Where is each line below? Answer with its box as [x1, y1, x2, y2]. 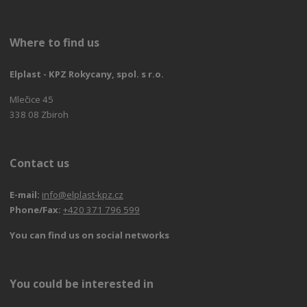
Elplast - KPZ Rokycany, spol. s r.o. [10, 68, 164, 81]
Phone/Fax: [10, 204, 62, 217]
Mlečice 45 [10, 93, 54, 106]
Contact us [10, 156, 70, 171]
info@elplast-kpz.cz [42, 188, 124, 201]
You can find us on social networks [10, 229, 170, 242]
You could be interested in [10, 276, 154, 292]
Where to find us [10, 34, 100, 50]
